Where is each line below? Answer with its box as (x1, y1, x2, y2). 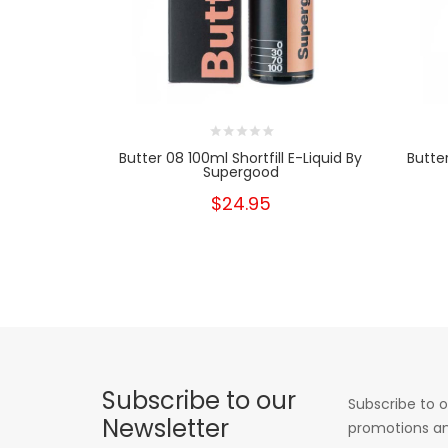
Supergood (202, 162, 279, 183)
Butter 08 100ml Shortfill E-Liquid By (119, 148, 363, 169)
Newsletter (102, 412, 229, 446)
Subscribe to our (102, 384, 296, 418)
